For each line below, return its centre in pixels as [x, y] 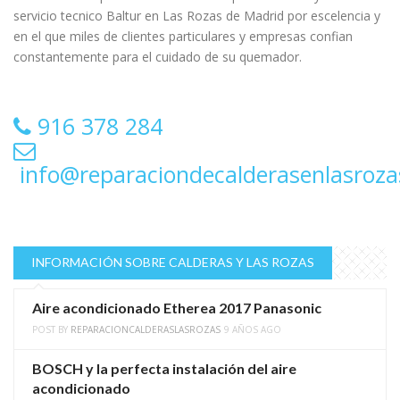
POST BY [51, 330]
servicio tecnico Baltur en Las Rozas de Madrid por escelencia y [197, 16]
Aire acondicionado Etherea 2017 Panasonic [177, 308]
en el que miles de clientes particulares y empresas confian [183, 37]
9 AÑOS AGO [253, 330]
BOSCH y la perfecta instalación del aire [164, 369]
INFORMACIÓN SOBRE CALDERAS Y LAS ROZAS [173, 262]
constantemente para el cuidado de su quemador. [158, 57]
